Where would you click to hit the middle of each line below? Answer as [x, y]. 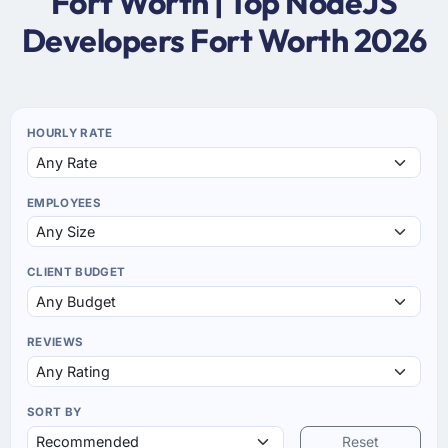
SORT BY [54, 412]
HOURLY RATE [70, 132]
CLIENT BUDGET [76, 272]
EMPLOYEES [64, 202]
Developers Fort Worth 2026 [224, 39]
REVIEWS [55, 342]
